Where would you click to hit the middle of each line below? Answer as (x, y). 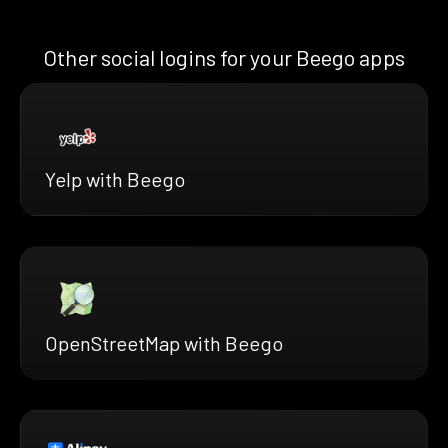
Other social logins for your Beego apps (224, 57)
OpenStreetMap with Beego (164, 342)
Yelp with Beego (115, 179)
